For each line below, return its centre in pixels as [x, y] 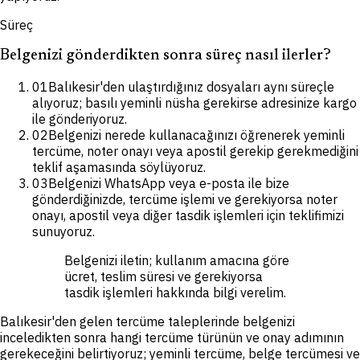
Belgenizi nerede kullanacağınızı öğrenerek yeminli [196, 135]
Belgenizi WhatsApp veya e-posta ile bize [169, 183]
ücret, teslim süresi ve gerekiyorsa [164, 276]
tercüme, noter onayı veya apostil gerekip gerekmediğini [195, 151]
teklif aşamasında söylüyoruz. [119, 167]
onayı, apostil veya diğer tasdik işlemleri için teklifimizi [188, 215]
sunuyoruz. [63, 231]
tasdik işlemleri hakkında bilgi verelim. [175, 292]
